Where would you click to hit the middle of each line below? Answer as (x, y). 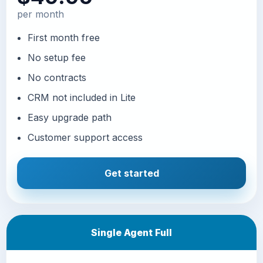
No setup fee (57, 57)
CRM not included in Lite (82, 97)
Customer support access (85, 137)
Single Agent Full (131, 232)
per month (41, 14)
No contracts (57, 77)
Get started (131, 173)
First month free (64, 37)
